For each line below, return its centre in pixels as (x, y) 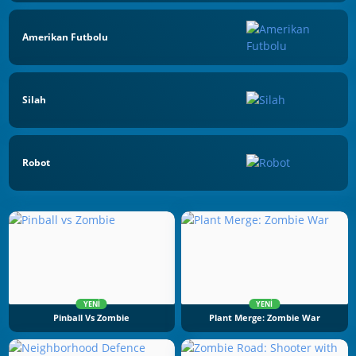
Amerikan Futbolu (65, 37)
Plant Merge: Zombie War (264, 318)
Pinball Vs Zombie (92, 318)
